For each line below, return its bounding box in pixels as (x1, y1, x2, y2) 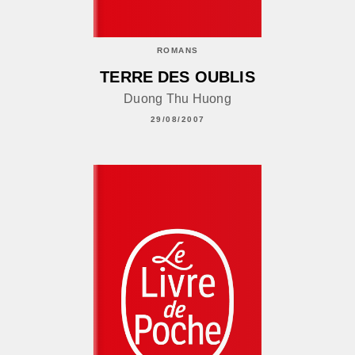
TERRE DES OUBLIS (100, 68, 255, 86)
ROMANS (156, 45, 199, 55)
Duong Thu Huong (123, 92, 232, 106)
